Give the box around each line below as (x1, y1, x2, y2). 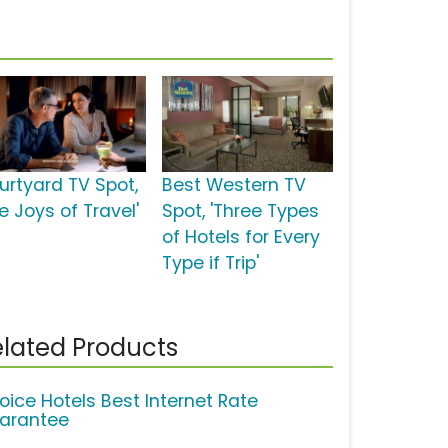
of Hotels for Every (161, 225, 320, 250)
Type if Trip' (161, 251, 259, 276)
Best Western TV (161, 173, 306, 198)
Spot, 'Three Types (161, 199, 319, 224)
